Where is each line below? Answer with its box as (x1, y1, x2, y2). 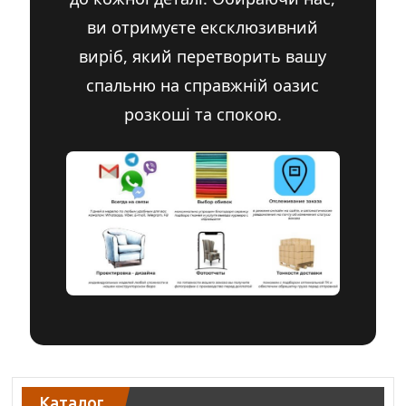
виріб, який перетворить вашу (79, 44, 327, 67)
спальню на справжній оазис (86, 73, 320, 96)
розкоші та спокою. (123, 102, 282, 125)
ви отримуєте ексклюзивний (87, 15, 319, 38)
